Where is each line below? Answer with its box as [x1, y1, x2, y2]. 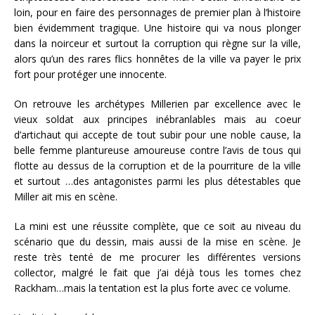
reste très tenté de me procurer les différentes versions [14, 250, 301, 264]
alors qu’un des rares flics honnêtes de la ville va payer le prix [14, 51, 301, 65]
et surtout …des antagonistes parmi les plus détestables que [14, 174, 301, 188]
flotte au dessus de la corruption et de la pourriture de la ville [14, 158, 301, 172]
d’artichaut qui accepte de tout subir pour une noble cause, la [14, 127, 301, 141]
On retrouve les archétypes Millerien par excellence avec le [14, 96, 301, 110]
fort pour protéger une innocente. [14, 67, 169, 81]
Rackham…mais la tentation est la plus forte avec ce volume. [14, 281, 293, 295]
